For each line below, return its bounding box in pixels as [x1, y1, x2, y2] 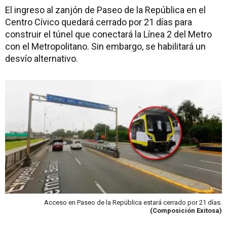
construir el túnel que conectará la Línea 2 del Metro [5, 29, 212, 40]
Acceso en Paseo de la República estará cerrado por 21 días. [44, 198, 222, 206]
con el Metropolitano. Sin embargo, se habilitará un [5, 41, 206, 52]
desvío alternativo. [5, 53, 78, 64]
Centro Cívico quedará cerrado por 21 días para [5, 17, 192, 27]
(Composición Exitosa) [150, 206, 222, 214]
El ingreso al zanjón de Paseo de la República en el [5, 5, 206, 15]
